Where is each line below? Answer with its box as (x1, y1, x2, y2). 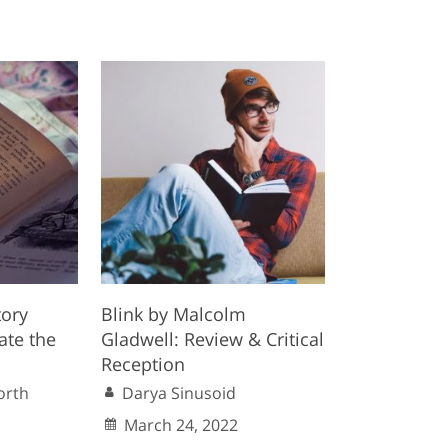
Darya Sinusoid (122, 382, 237, 405)
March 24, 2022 (124, 414, 239, 437)
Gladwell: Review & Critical (101, 327, 325, 352)
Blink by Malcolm (101, 302, 247, 327)
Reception (101, 352, 186, 377)
